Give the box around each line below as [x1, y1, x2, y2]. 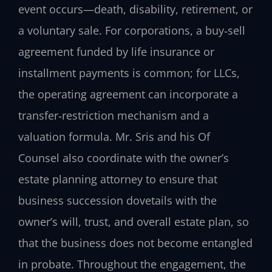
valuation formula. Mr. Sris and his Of [18, 129, 210, 144]
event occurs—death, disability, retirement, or [18, 2, 253, 17]
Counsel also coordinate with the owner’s [18, 151, 229, 166]
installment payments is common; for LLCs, [18, 66, 240, 81]
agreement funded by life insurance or [18, 44, 214, 59]
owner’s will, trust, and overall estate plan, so [18, 214, 249, 229]
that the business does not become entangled [18, 236, 253, 251]
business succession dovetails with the [18, 193, 217, 208]
